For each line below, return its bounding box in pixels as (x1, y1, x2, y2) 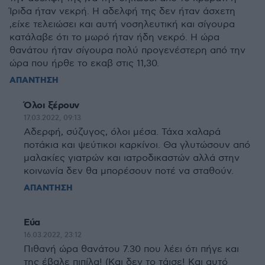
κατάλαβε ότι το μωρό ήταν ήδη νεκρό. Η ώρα (9, 32, 219, 43)
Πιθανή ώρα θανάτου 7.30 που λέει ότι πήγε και (24, 244, 239, 255)
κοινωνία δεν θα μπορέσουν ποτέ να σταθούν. (24, 166, 234, 177)
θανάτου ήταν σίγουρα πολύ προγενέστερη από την (9, 45, 245, 56)
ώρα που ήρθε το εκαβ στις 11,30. (9, 58, 159, 69)
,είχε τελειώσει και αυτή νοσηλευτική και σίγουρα (9, 19, 235, 30)
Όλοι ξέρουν (24, 99, 79, 112)
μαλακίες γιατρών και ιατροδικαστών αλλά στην (24, 153, 240, 164)
